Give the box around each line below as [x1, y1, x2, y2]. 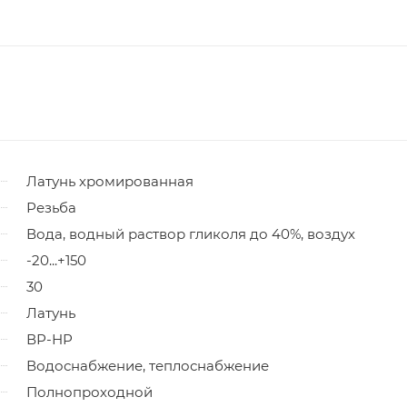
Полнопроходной [26, 382, 153, 401]
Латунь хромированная [26, 172, 194, 190]
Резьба [26, 198, 76, 216]
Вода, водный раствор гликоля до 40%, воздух [26, 224, 355, 243]
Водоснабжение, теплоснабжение [26, 356, 269, 374]
